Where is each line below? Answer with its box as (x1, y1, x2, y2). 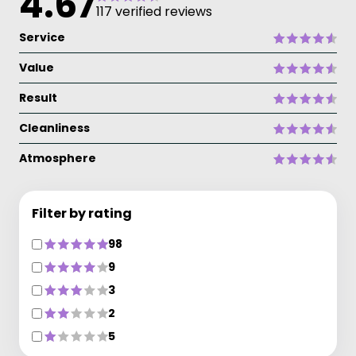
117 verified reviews (96, 2, 212, 21)
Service (19, 29, 65, 45)
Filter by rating (32, 204, 132, 222)
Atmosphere (19, 150, 96, 166)
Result (19, 90, 57, 106)
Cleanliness (19, 120, 90, 136)
